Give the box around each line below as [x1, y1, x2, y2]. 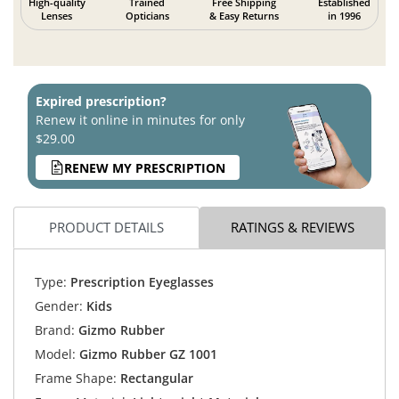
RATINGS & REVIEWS [231, 217, 354, 236]
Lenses [41, 8, 73, 22]
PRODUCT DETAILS [49, 217, 164, 236]
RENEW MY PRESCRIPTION [64, 159, 225, 176]
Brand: [34, 321, 75, 338]
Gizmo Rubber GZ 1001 [78, 345, 217, 362]
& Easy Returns [208, 8, 279, 22]
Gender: [34, 297, 83, 314]
